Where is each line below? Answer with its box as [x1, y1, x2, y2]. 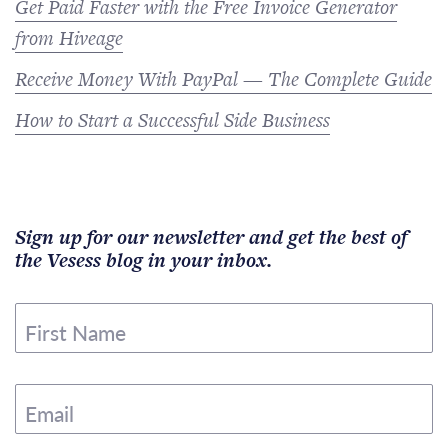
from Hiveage [15, 24, 123, 52]
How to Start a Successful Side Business [15, 106, 330, 134]
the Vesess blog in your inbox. [15, 246, 272, 274]
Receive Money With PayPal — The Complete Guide [15, 65, 432, 93]
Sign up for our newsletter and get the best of [15, 223, 407, 251]
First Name [25, 318, 126, 347]
